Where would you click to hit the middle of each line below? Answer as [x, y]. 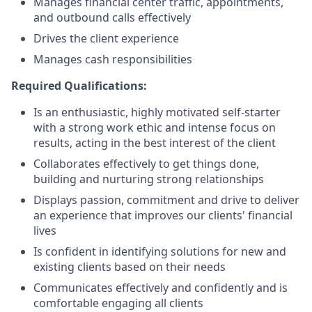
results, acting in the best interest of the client [155, 143]
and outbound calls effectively [112, 17]
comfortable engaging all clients [118, 303]
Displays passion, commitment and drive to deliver [166, 200]
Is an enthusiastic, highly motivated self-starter [157, 112]
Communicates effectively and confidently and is [161, 288]
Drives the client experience [106, 38]
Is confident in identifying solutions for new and [160, 251]
